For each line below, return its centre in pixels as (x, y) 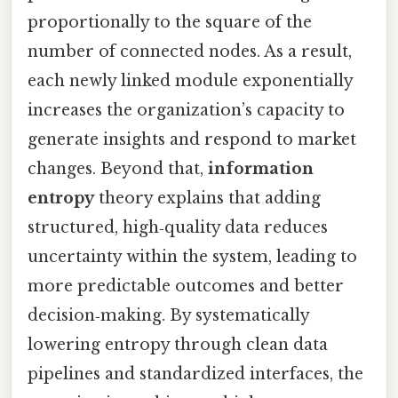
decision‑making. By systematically (168, 316)
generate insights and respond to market (192, 140)
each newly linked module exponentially (190, 81)
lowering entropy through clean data (178, 345)
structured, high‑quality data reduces (178, 228)
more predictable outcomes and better (186, 287)
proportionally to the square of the (170, 23)
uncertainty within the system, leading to (192, 257)
